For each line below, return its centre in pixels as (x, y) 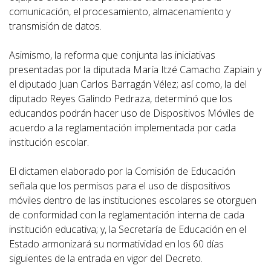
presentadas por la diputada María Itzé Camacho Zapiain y (135, 69)
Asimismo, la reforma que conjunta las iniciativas (112, 55)
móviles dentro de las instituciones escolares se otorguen (133, 200)
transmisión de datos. (55, 26)
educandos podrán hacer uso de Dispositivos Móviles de (132, 113)
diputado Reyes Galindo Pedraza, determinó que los (121, 98)
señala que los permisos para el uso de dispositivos (120, 185)
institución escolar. (49, 142)
